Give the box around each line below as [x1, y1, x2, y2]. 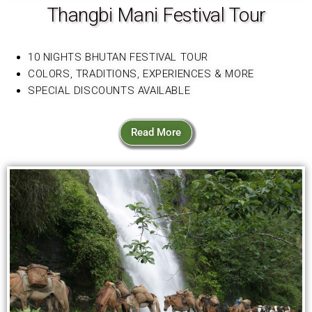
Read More [131, 126, 181, 139]
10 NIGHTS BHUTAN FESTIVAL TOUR [28, 51, 212, 64]
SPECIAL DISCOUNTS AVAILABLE [28, 84, 191, 97]
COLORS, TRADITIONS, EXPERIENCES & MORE [28, 68, 254, 81]
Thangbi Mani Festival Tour [46, 3, 266, 27]
